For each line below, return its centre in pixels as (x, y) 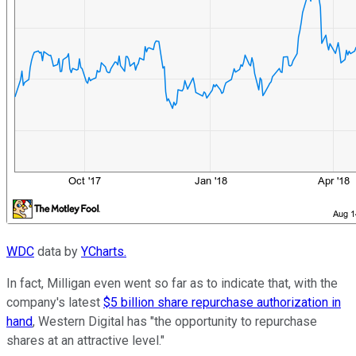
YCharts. (104, 252)
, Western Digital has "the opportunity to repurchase (175, 322)
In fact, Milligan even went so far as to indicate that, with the (172, 284)
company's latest (55, 303)
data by (58, 252)
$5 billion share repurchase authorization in (222, 303)
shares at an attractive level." (85, 341)
